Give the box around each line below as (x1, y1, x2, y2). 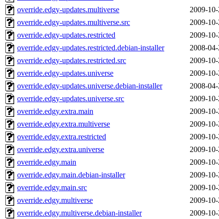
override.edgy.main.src (17, 183, 87, 192)
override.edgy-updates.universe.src (17, 94, 124, 103)
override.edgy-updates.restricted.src (17, 56, 126, 65)
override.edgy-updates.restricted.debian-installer (17, 44, 164, 52)
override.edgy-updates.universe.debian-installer (17, 82, 162, 90)
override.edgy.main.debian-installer (17, 171, 125, 179)
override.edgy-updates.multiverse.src (17, 18, 130, 27)
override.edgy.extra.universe (17, 145, 104, 154)
